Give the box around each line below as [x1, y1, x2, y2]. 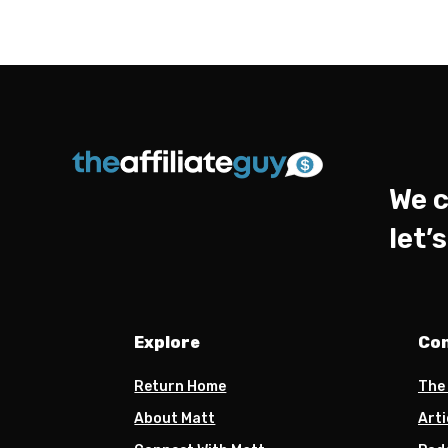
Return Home [134, 377, 227, 395]
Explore [134, 332, 201, 352]
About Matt [134, 409, 216, 427]
